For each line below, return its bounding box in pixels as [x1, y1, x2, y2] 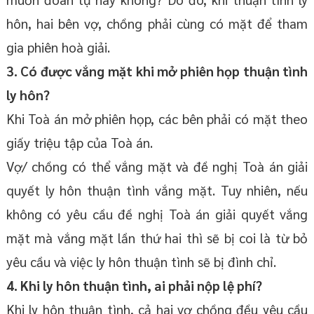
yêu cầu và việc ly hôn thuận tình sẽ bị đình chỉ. [6, 252, 276, 270]
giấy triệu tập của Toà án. [6, 133, 153, 151]
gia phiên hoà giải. [6, 38, 110, 55]
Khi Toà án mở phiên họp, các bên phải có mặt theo [6, 109, 308, 127]
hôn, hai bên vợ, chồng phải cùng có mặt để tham [6, 14, 308, 32]
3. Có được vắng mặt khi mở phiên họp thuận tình [6, 62, 308, 79]
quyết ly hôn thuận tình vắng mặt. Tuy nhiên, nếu [6, 181, 308, 198]
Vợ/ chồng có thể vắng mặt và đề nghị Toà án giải [6, 157, 308, 175]
